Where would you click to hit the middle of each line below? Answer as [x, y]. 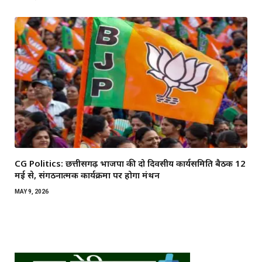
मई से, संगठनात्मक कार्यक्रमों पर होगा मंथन [87, 175]
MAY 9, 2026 [32, 192]
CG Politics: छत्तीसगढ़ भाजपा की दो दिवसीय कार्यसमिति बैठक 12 [130, 163]
